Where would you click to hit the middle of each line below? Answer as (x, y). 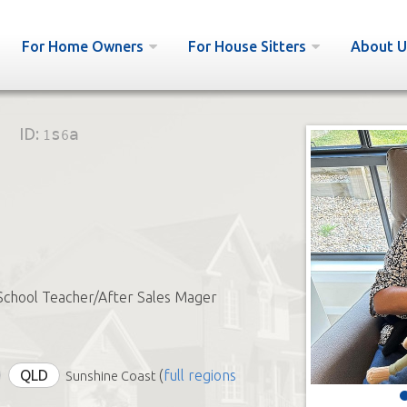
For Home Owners (82, 46)
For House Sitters (247, 46)
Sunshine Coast (110, 376)
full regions (199, 375)
